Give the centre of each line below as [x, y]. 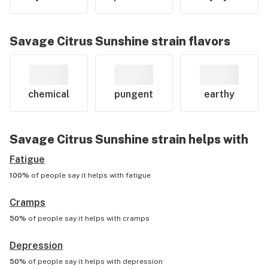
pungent [134, 94]
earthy [220, 94]
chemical [48, 94]
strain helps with [199, 139]
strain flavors [190, 41]
